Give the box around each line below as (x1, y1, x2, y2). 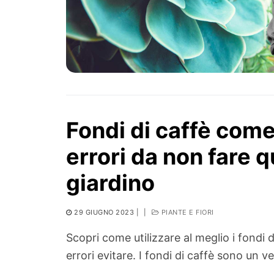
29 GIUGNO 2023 (74, 208, 134, 217)
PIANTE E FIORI (159, 208, 214, 217)
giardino (66, 169, 155, 197)
